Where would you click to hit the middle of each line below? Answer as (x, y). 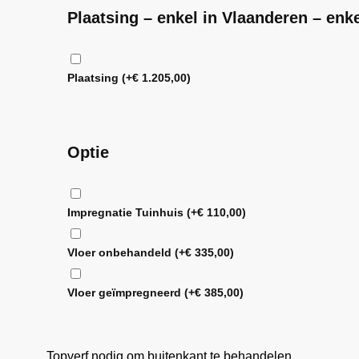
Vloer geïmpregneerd (125, 293)
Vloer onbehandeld (121, 253)
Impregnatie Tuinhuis (127, 213)
